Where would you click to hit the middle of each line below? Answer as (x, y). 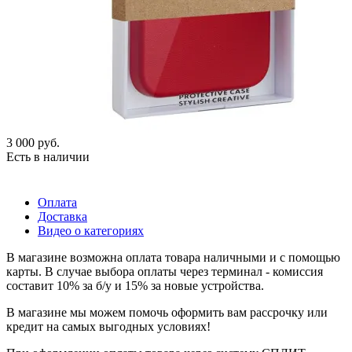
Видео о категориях (91, 230)
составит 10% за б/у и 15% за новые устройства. (135, 285)
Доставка (62, 216)
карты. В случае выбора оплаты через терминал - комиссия (165, 271)
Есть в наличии (48, 156)
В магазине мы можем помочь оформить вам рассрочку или (167, 312)
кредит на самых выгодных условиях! (108, 326)
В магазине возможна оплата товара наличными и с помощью (173, 257)
